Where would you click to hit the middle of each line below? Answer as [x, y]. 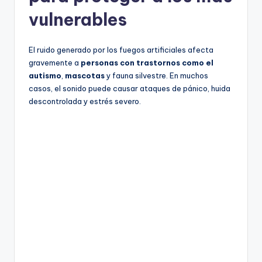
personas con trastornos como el [147, 62]
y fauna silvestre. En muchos [156, 75]
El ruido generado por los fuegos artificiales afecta [121, 49]
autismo [45, 75]
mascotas [85, 75]
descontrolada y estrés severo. [85, 101]
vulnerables [78, 19]
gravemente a [55, 62]
